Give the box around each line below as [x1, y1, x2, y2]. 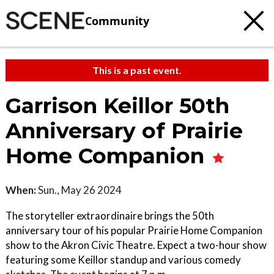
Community [85, 13, 149, 28]
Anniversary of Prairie [6, 118, 243, 144]
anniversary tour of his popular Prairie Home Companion [6, 224, 262, 237]
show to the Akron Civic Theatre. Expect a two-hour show [6, 239, 267, 251]
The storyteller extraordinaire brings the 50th [6, 209, 214, 222]
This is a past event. [92, 64, 182, 76]
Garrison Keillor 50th [6, 93, 229, 119]
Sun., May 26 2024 [36, 183, 122, 196]
